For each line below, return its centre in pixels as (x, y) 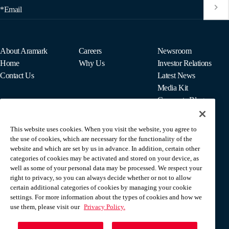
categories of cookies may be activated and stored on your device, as (105, 158)
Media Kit (173, 88)
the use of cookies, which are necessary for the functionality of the (101, 139)
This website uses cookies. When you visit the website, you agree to (104, 129)
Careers (90, 51)
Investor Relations (184, 63)
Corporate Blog (181, 100)
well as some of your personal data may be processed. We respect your (106, 168)
